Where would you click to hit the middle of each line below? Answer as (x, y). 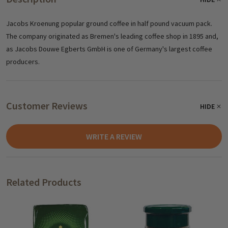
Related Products (44, 182)
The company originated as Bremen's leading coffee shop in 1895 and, (112, 36)
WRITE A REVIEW (114, 136)
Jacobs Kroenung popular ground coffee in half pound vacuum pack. (109, 23)
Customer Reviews (47, 105)
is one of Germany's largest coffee (160, 49)
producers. (23, 61)
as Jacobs (22, 49)
